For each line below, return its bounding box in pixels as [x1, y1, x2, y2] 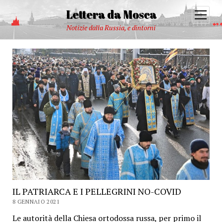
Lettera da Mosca [65, 7, 157, 21]
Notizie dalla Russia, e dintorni [66, 23, 156, 32]
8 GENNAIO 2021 [12, 198, 59, 206]
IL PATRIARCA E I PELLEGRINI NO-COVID [12, 185, 181, 198]
